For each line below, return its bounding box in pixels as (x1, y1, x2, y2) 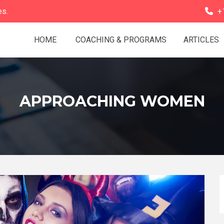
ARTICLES (183, 35, 219, 44)
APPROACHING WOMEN (19, 92, 205, 110)
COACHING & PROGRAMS (73, 35, 166, 44)
